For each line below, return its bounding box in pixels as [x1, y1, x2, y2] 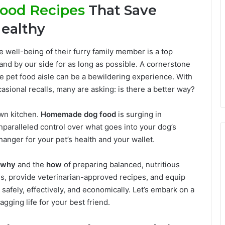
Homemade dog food [41, 109, 116, 119]
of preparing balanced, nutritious [62, 159, 180, 169]
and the [16, 159, 46, 169]
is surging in [116, 109, 162, 119]
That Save [85, 2, 157, 19]
